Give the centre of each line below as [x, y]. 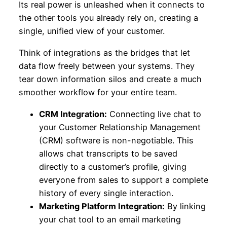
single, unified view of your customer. [91, 31]
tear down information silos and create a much [110, 79]
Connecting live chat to [154, 114]
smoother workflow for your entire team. [98, 92]
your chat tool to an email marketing [110, 219]
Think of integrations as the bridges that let [104, 52]
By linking [185, 206]
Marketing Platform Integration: [102, 206]
